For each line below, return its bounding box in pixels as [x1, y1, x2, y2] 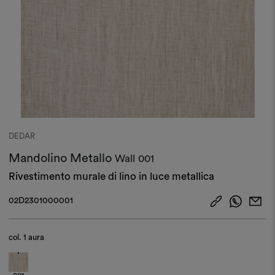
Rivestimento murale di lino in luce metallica [9, 171, 215, 182]
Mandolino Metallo [9, 152, 115, 165]
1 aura [23, 233, 45, 241]
